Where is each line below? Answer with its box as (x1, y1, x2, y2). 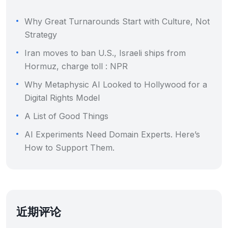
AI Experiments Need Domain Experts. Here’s (24, 129, 200, 139)
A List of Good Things (24, 111, 108, 121)
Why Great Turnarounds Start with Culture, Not (24, 16, 210, 26)
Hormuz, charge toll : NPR (24, 61, 128, 71)
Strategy (24, 30, 57, 40)
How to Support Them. (24, 142, 115, 153)
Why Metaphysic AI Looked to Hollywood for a (24, 79, 207, 90)
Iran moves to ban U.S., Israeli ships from (24, 48, 186, 58)
